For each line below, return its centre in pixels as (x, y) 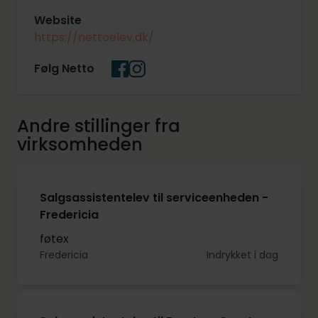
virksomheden (80, 145)
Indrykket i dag (242, 255)
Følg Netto (64, 69)
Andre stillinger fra (99, 126)
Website (58, 21)
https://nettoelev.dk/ (94, 38)
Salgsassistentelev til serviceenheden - (154, 198)
